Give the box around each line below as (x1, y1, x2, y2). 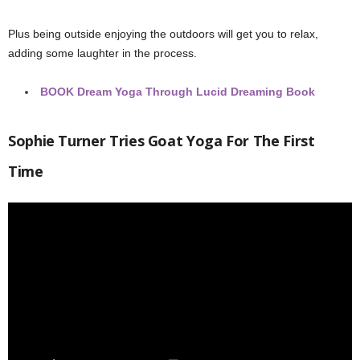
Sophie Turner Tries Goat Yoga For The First (8, 131, 315, 150)
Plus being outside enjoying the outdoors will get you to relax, (8, 27, 318, 40)
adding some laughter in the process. (8, 47, 197, 59)
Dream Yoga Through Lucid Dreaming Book (77, 85, 315, 98)
